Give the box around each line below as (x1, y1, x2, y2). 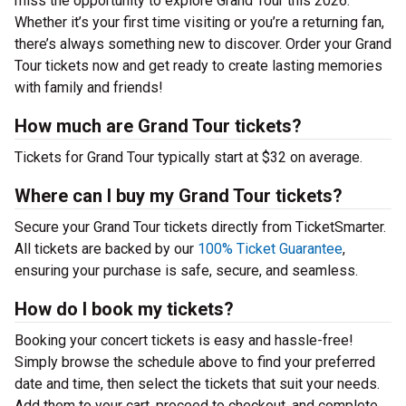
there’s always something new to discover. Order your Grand (14, 35, 391, 53)
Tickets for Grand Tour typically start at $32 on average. (14, 149, 362, 166)
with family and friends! (14, 79, 163, 96)
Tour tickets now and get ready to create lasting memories (14, 57, 382, 74)
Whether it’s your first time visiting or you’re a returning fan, (14, 14, 384, 31)
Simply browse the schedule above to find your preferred (14, 353, 375, 371)
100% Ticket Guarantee (198, 240, 343, 257)
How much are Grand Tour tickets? (14, 115, 302, 137)
